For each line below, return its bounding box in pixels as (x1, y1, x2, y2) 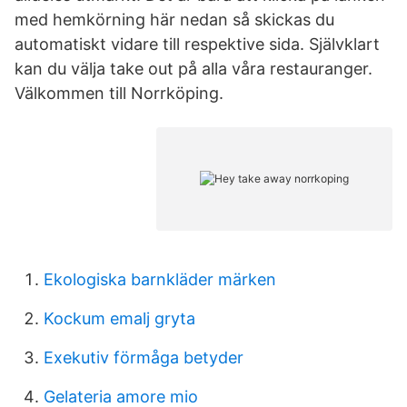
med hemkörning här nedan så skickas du (15, 10, 334, 29)
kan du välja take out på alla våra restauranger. (15, 59, 372, 78)
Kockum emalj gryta (44, 309, 195, 328)
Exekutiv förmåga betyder (44, 348, 243, 367)
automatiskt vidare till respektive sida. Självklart (15, 35, 380, 54)
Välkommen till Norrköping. (15, 84, 223, 103)
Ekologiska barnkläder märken (44, 270, 276, 289)
